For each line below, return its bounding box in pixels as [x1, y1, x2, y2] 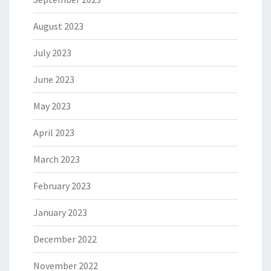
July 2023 [33, 47, 71, 59]
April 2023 [33, 126, 74, 139]
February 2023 [33, 180, 91, 192]
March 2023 [33, 153, 80, 165]
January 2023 [33, 206, 87, 218]
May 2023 [33, 100, 71, 112]
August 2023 [33, 20, 83, 32]
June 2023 [33, 73, 74, 85]
